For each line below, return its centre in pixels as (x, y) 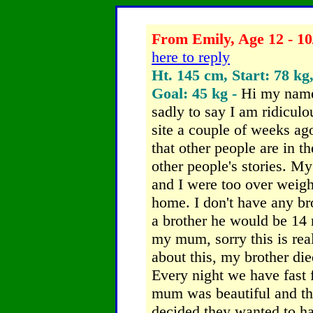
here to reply (191, 57)
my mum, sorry (201, 239)
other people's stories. (221, 166)
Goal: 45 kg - (196, 93)
